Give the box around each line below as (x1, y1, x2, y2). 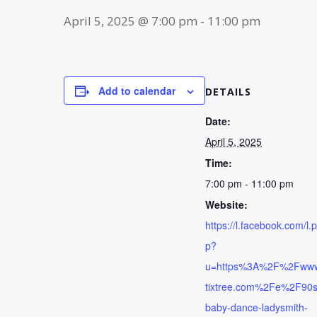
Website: (205, 197, 248, 212)
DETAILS (205, 85, 251, 98)
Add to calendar (98, 83, 175, 98)
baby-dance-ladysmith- (205, 300, 308, 314)
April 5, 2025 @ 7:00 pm (64, 13, 197, 29)
